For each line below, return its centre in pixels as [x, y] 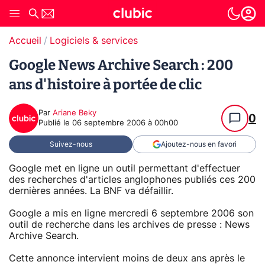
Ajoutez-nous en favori [198, 144]
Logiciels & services [94, 41]
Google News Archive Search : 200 [121, 65]
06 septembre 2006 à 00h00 [125, 123]
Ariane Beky [75, 113]
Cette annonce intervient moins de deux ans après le [127, 258]
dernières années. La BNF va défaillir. [91, 191]
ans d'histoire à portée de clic [105, 85]
